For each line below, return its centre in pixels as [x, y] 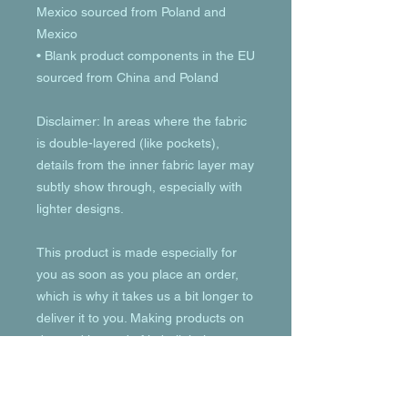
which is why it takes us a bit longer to [145, 296]
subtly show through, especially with [139, 187]
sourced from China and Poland [127, 77]
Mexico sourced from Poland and [131, 12]
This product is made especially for [137, 252]
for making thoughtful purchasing [131, 383]
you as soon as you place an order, [138, 274]
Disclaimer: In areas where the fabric [142, 121]
